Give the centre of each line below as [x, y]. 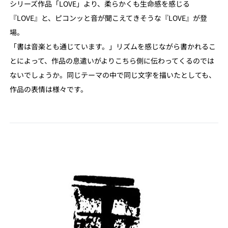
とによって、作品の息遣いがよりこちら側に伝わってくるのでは [112, 60]
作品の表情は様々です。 [48, 89]
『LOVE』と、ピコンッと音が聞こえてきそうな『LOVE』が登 [108, 18]
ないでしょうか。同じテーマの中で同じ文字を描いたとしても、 [112, 75]
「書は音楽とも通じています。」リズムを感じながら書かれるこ [112, 46]
